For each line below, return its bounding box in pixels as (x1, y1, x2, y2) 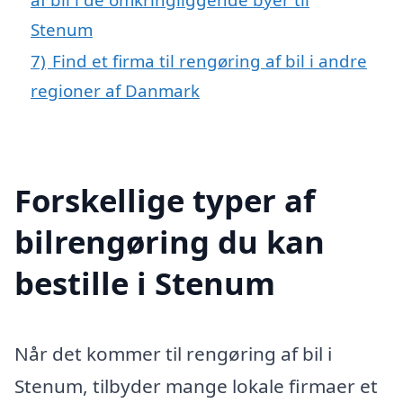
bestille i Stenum (14, 261, 275, 304)
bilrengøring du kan (14, 219, 325, 263)
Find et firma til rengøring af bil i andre (52, 49, 367, 72)
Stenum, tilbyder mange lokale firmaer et (14, 372, 378, 399)
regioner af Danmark (31, 78, 200, 102)
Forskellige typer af (14, 178, 315, 221)
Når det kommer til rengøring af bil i (14, 340, 332, 366)
